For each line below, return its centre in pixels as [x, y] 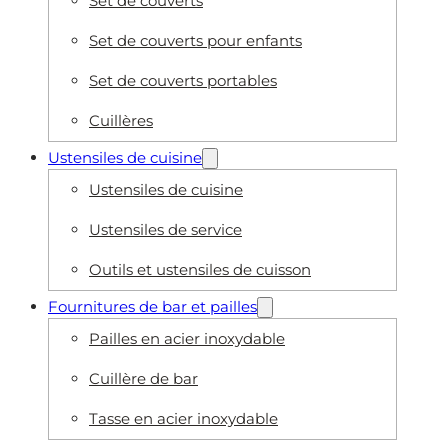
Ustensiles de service [165, 230]
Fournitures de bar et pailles [152, 307]
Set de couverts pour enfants [195, 41]
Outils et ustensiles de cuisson [200, 270]
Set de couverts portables [183, 81]
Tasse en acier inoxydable [183, 419]
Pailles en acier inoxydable [187, 339]
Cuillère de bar [143, 379]
